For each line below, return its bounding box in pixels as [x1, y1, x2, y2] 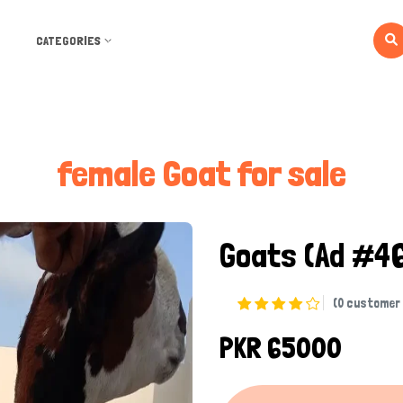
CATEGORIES [35, 33, 101, 48]
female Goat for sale [57, 152, 346, 195]
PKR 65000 [219, 331, 342, 365]
